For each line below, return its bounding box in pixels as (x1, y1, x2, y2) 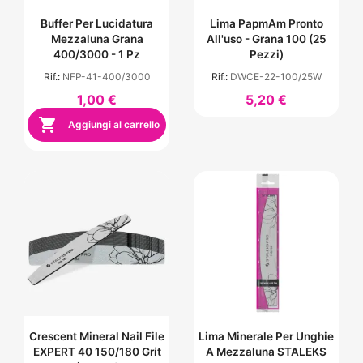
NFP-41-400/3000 (62, 70, 151, 83)
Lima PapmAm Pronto (209, 17, 323, 31)
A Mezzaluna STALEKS (206, 344, 327, 358)
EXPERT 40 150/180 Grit (32, 344, 161, 358)
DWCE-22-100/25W (229, 70, 322, 83)
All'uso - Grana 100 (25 (206, 32, 245, 46)
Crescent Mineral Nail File (29, 329, 164, 343)
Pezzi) (249, 48, 284, 62)
